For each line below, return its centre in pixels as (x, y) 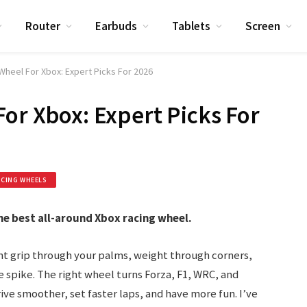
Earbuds (116, 26)
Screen (263, 26)
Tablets (192, 26)
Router (43, 26)
